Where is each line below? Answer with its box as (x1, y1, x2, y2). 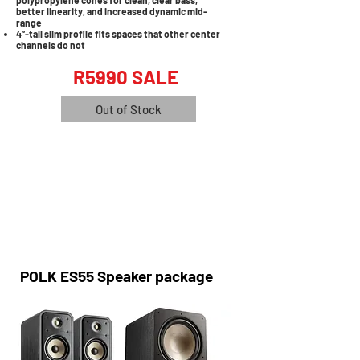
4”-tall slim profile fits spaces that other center (16, 28, 220, 39)
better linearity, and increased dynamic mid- (16, 6, 207, 17)
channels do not (16, 39, 85, 51)
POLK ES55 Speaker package (20, 267, 213, 285)
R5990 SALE (73, 65, 178, 88)
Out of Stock (96, 102, 162, 117)
